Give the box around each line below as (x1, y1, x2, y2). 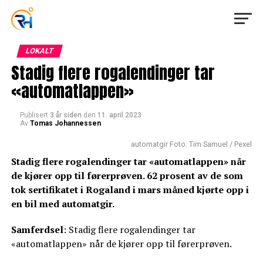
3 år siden (49, 111, 82, 119)
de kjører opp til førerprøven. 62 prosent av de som (11, 169, 243, 182)
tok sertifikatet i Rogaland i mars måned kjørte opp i (11, 183, 249, 196)
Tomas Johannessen (29, 119, 101, 127)
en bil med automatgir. (11, 197, 114, 210)
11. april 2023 (97, 111, 141, 119)
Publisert (19, 111, 48, 119)
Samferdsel (11, 223, 63, 236)
